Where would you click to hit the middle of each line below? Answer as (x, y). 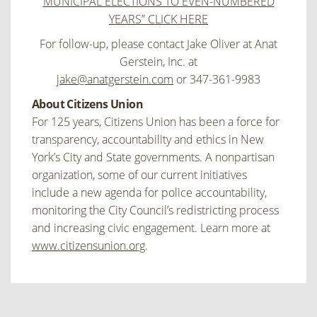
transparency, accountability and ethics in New (148, 140)
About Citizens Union (87, 104)
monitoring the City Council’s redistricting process (155, 211)
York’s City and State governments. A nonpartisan (153, 157)
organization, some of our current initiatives (139, 175)
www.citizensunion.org (88, 246)
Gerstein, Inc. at (158, 62)
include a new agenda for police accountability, (149, 193)
